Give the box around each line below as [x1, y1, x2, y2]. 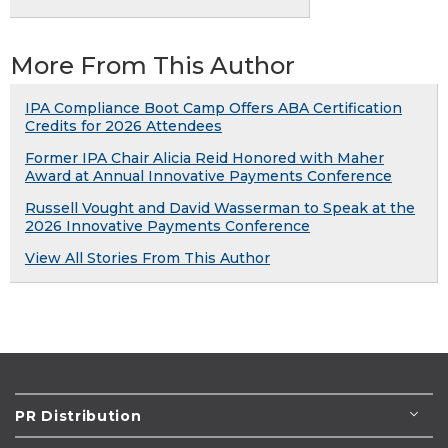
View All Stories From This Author [25, 249, 270, 268]
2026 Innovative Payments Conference [25, 217, 310, 236]
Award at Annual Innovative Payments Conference [25, 167, 392, 186]
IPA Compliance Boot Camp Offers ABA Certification [25, 99, 402, 118]
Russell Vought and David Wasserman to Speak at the [25, 199, 415, 218]
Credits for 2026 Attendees [25, 117, 222, 136]
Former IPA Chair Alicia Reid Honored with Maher [25, 149, 384, 168]
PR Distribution [15, 407, 142, 426]
